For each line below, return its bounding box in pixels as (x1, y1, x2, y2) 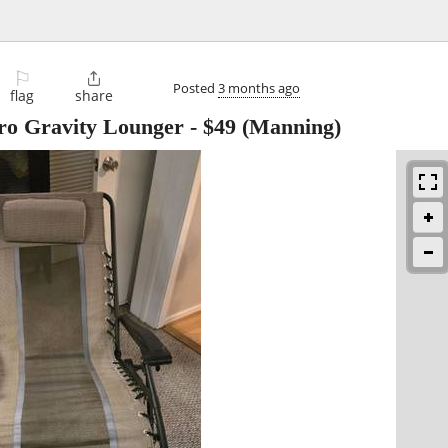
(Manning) (236, 114, 341, 140)
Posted (173, 78, 218, 97)
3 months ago (218, 78, 300, 97)
